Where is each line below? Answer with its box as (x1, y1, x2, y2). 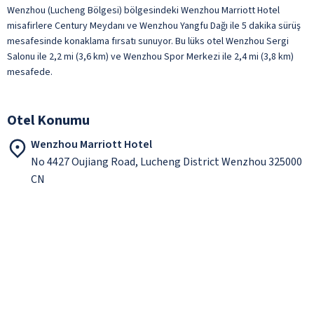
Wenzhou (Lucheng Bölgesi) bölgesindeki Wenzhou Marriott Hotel (7, 3, 280, 18)
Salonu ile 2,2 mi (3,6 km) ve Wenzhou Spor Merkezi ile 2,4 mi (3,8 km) (7, 49, 294, 64)
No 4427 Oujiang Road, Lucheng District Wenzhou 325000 (31, 153, 302, 170)
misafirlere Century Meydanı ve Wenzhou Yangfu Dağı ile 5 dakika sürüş (7, 18, 301, 33)
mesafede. (7, 64, 53, 79)
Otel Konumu (7, 110, 90, 130)
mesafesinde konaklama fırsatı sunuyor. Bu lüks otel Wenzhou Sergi (7, 34, 289, 48)
